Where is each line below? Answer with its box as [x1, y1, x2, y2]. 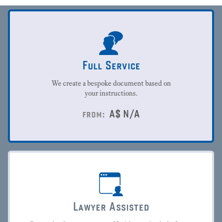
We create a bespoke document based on [51, 79, 171, 88]
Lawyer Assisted [73, 199, 149, 213]
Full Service [82, 58, 140, 72]
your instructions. [84, 89, 138, 98]
